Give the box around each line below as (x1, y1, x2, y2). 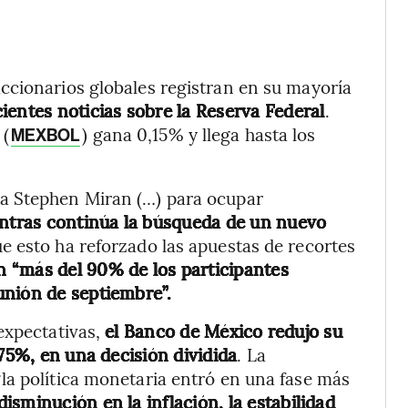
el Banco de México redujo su (105, 319, 342, 342)
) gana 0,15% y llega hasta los (82, 122, 316, 146)
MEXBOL (10, 125, 81, 146)
